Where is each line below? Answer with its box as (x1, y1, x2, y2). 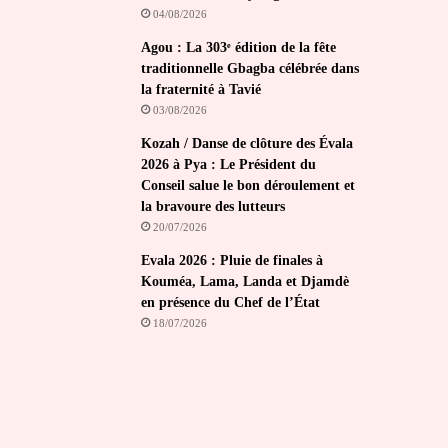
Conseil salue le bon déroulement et (141, 178, 356, 193)
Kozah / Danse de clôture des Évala (141, 136, 354, 151)
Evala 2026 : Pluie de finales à (141, 253, 324, 268)
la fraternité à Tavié (141, 82, 262, 97)
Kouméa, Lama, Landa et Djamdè (141, 274, 350, 289)
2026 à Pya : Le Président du (141, 157, 317, 172)
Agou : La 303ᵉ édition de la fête (141, 40, 337, 55)
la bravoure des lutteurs (141, 199, 286, 214)
